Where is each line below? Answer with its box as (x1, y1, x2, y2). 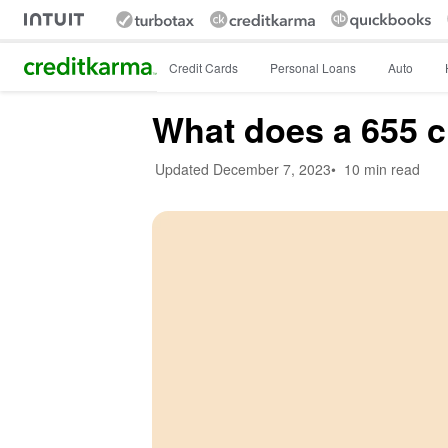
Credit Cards (169, 58, 238, 76)
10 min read (344, 159, 420, 180)
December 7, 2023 (213, 159, 331, 180)
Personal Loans (270, 58, 356, 76)
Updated (155, 159, 209, 180)
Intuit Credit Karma (23, 53, 155, 77)
